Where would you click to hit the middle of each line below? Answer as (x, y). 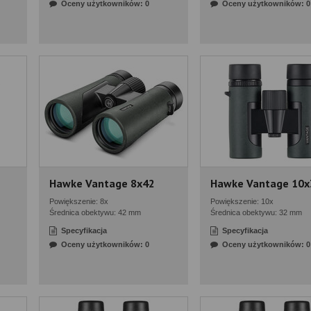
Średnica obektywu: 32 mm (256, 212)
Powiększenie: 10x (242, 201)
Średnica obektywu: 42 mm (95, 212)
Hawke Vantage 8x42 (102, 183)
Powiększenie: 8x (79, 201)
